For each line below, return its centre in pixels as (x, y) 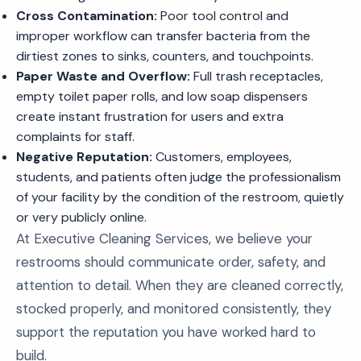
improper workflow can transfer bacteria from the (163, 36)
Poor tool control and (223, 16)
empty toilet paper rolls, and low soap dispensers (162, 96)
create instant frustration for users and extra (150, 116)
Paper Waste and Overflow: (103, 76)
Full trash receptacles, (257, 76)
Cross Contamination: (87, 16)
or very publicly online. (81, 217)
